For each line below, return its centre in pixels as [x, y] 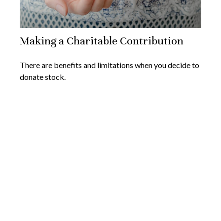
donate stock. [43, 76]
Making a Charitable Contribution [102, 40]
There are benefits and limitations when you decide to [110, 65]
